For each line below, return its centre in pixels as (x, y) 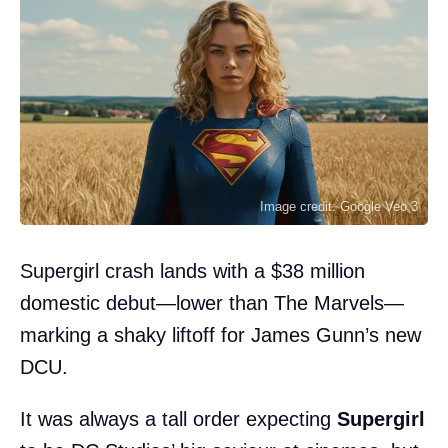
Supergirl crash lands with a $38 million (192, 270)
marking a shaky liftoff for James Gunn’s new (220, 334)
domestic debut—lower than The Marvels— (212, 302)
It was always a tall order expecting (178, 418)
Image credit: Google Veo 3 (339, 206)
